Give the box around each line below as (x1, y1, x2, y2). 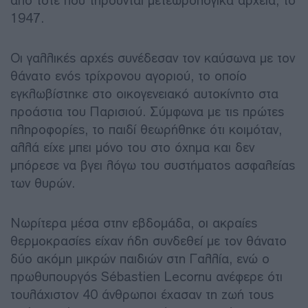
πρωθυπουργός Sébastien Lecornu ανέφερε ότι (10, 268, 283, 285)
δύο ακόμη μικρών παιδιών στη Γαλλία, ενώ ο (10, 250, 269, 267)
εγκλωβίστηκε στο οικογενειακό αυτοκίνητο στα (10, 85, 278, 102)
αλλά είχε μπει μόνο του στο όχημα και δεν (10, 139, 254, 155)
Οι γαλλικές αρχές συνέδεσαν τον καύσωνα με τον (10, 49, 295, 66)
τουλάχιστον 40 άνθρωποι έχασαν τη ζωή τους (10, 286, 274, 302)
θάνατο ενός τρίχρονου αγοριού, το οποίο (10, 67, 247, 84)
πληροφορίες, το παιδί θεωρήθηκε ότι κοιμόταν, (10, 121, 282, 137)
